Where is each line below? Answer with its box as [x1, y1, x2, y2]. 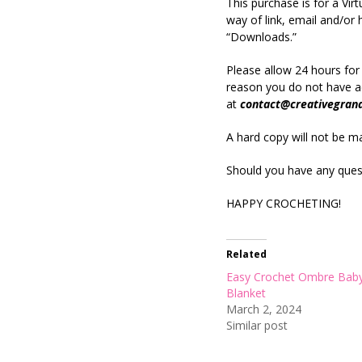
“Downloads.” [226, 28, 297, 44]
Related [226, 246, 267, 261]
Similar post [226, 317, 288, 333]
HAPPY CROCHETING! [226, 195, 342, 211]
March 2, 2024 [226, 301, 302, 317]
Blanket [226, 284, 267, 301]
